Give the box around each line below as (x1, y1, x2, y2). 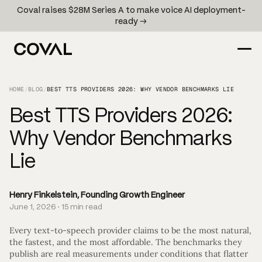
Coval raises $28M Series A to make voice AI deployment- (16, 5, 246, 15)
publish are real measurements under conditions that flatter (9, 249, 248, 260)
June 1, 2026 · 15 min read (9, 202, 102, 211)
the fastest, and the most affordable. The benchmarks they (9, 237, 242, 248)
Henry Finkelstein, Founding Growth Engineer (9, 189, 185, 200)
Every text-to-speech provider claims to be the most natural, (9, 225, 251, 236)
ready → (115, 16, 147, 26)
